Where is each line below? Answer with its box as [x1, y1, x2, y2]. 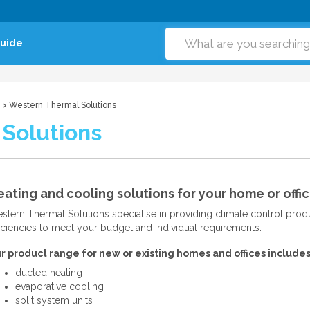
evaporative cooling [15, 281, 104, 292]
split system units [15, 295, 93, 306]
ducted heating [15, 267, 82, 278]
